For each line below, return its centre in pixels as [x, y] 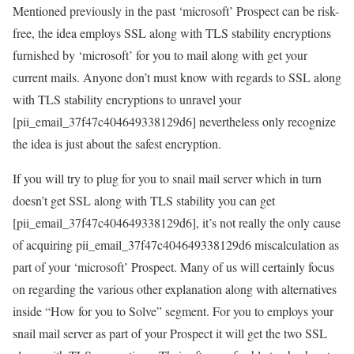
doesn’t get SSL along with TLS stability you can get [144, 201]
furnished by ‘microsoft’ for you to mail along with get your [160, 55]
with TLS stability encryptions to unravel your [127, 100]
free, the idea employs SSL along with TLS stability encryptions [172, 33]
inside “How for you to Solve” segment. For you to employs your [173, 311]
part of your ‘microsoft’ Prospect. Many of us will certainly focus [173, 267]
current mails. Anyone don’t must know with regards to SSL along [177, 77]
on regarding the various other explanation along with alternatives [175, 289]
